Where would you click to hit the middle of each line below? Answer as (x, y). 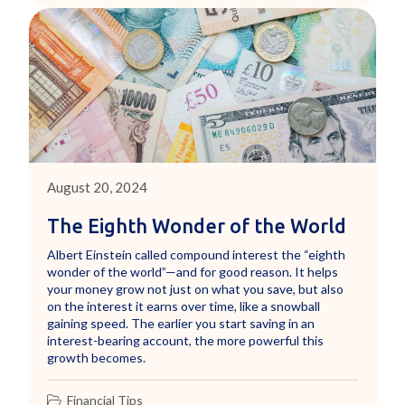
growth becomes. (97, 357)
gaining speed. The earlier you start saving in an (181, 323)
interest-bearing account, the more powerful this (186, 340)
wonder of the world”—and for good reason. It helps (193, 271)
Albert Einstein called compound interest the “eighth (197, 254)
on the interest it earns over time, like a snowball (184, 306)
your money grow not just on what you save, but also (196, 288)
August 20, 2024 (98, 187)
